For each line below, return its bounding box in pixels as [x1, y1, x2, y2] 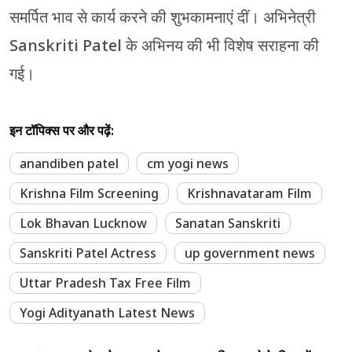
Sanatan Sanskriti [175, 213, 280, 233]
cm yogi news [147, 153, 229, 173]
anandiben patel [20, 153, 119, 173]
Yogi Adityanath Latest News [20, 302, 195, 322]
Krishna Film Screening [20, 183, 159, 203]
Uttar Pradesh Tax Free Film [20, 273, 191, 292]
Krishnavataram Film [187, 183, 312, 203]
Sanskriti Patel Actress [20, 243, 156, 262]
